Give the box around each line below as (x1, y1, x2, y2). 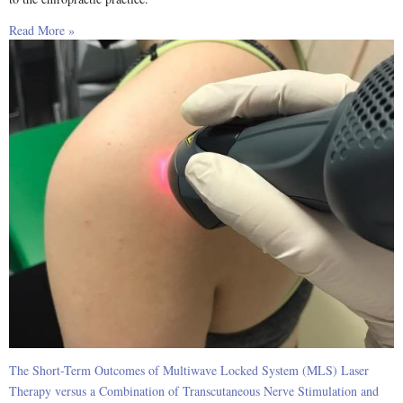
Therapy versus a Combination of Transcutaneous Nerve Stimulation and (9, 381, 379, 399)
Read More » (9, 22, 75, 40)
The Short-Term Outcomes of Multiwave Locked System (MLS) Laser (9, 361, 369, 379)
